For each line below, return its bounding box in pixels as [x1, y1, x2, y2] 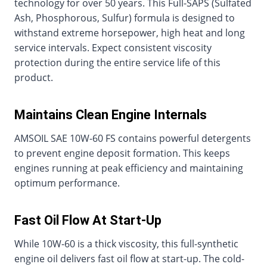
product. [14, 71, 53, 84]
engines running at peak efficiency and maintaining [14, 162, 243, 175]
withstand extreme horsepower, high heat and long [14, 26, 245, 39]
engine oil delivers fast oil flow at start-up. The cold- [14, 252, 244, 265]
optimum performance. [14, 176, 120, 190]
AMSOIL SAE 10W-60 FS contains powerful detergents [14, 132, 251, 145]
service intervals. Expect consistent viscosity [14, 41, 212, 54]
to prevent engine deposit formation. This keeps [14, 147, 230, 160]
